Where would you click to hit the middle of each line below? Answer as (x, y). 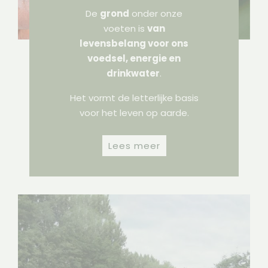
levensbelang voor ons (134, 44)
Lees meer (134, 146)
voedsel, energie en (134, 59)
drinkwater (133, 74)
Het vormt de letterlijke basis (134, 98)
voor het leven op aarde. (134, 113)
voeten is (125, 29)
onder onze (156, 14)
